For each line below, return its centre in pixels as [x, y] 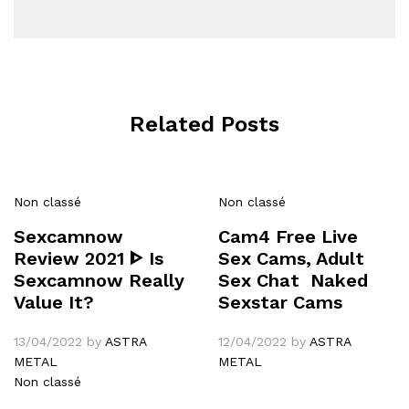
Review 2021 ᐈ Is [89, 259]
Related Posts [204, 125]
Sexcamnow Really [99, 281]
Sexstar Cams [280, 303]
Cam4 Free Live [288, 237]
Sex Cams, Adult [291, 259]
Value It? [54, 303]
